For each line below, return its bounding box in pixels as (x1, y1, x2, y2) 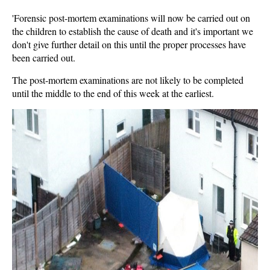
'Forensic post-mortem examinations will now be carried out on (12, 11, 250, 24)
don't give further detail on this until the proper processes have (12, 38, 246, 51)
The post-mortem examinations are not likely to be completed (12, 74, 243, 86)
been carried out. (12, 51, 75, 64)
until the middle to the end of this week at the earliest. (12, 87, 214, 99)
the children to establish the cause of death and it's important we (12, 25, 253, 37)
